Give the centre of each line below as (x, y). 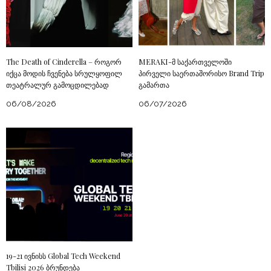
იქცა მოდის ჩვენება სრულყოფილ (64, 73)
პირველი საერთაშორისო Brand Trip (201, 73)
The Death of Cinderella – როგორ (64, 62)
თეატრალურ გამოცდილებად (57, 85)
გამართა (154, 85)
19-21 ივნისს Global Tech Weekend (63, 256)
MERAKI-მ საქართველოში (185, 62)
